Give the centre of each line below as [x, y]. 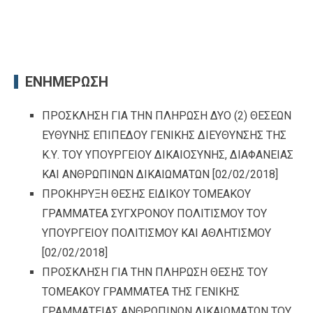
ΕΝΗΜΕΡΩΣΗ [67, 82]
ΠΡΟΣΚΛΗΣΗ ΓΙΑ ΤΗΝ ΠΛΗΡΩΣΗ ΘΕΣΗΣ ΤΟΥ [155, 272]
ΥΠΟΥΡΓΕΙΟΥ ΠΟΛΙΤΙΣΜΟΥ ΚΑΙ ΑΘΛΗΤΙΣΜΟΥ [156, 233]
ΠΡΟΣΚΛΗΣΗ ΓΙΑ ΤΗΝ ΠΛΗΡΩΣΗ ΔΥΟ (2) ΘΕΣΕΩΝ [167, 116]
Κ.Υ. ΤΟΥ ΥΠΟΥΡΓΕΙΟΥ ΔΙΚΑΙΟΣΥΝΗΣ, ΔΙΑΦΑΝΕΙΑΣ [168, 155]
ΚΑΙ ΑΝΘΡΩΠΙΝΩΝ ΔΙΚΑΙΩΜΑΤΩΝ [126, 175]
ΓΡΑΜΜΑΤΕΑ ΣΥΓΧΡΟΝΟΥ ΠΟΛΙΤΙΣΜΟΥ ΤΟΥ [154, 214]
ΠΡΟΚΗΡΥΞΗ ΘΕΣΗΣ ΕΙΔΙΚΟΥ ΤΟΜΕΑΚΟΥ [146, 194]
